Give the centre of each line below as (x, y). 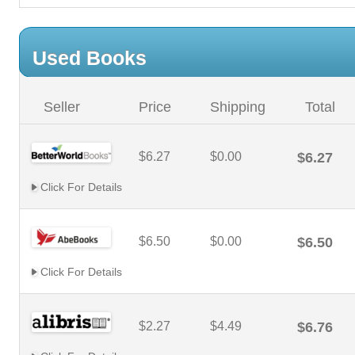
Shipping (238, 107)
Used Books (90, 58)
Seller (62, 107)
